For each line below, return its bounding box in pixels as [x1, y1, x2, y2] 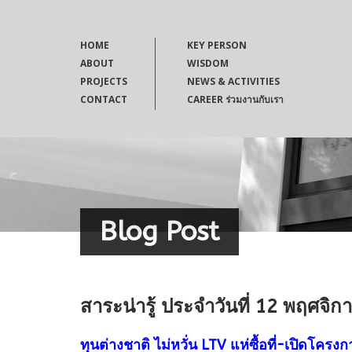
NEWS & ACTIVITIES [187, 75, 280, 88]
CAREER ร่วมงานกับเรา [187, 93, 284, 106]
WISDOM [187, 57, 229, 70]
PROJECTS [80, 75, 127, 88]
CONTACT [80, 93, 127, 106]
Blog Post [100, 216, 219, 247]
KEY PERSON [187, 38, 247, 52]
